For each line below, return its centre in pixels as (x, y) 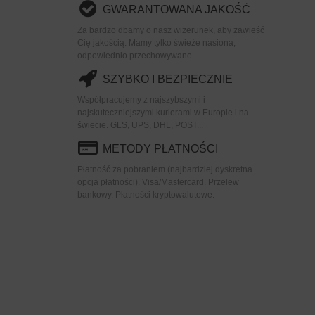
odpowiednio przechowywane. (136, 55)
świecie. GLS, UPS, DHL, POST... (141, 125)
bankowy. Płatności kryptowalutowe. (146, 194)
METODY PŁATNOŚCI (161, 148)
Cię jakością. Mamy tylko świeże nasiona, (157, 43)
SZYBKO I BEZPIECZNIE (168, 79)
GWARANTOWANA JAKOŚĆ (177, 9)
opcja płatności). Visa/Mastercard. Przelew (159, 182)
